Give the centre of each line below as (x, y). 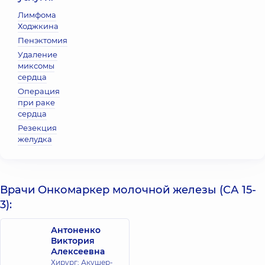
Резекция (37, 128)
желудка (35, 139)
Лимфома (37, 15)
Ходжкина (38, 26)
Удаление (38, 54)
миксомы (36, 66)
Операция (39, 91)
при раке (36, 102)
